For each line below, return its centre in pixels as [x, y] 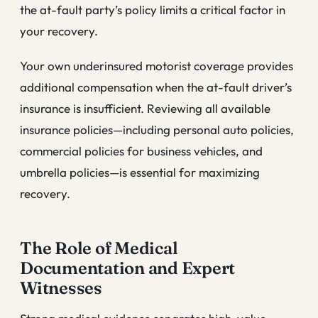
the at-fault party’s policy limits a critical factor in [153, 9]
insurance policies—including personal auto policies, [157, 130]
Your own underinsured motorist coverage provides [157, 66]
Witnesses [61, 288]
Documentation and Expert [128, 268]
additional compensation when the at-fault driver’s [156, 87]
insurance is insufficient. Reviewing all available [145, 109]
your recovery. [59, 31]
